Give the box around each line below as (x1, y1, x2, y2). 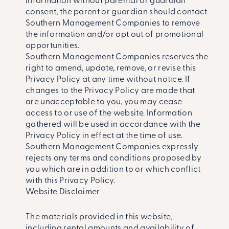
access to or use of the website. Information (26, 109, 193, 118)
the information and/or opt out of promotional (26, 31, 204, 39)
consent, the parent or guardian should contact (26, 8, 208, 17)
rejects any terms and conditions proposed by (26, 154, 202, 163)
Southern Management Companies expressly (26, 143, 199, 152)
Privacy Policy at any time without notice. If (26, 76, 191, 84)
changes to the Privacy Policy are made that (26, 87, 195, 96)
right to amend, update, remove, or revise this (26, 64, 196, 73)
